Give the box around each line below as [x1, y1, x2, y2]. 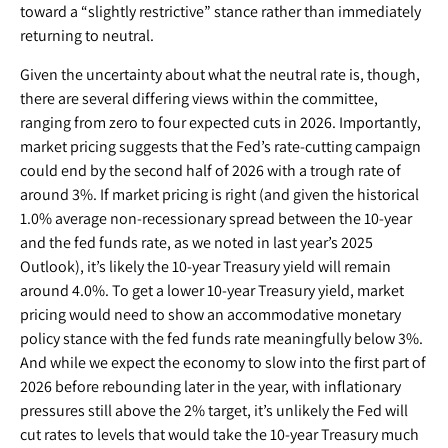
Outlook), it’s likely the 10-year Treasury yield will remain [20, 256, 391, 277]
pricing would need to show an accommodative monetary [20, 304, 401, 325]
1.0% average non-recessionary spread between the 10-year [20, 208, 412, 229]
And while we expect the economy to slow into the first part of [20, 352, 426, 373]
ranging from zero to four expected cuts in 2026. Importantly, [20, 112, 421, 133]
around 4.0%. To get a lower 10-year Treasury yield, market [20, 280, 404, 301]
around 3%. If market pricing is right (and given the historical [20, 184, 419, 205]
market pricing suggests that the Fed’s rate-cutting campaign [20, 136, 421, 157]
